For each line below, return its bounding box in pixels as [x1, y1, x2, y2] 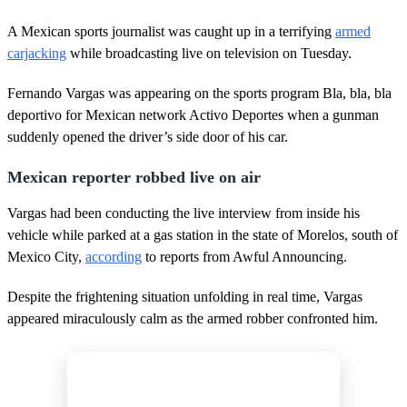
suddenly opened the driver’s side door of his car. [7, 128, 288, 144]
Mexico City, [7, 248, 85, 264]
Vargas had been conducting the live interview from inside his [7, 204, 360, 221]
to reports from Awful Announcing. [142, 248, 347, 264]
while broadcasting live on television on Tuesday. [66, 45, 352, 61]
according [85, 248, 142, 264]
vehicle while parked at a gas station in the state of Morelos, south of [7, 226, 398, 243]
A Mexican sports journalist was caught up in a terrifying [7, 23, 335, 39]
